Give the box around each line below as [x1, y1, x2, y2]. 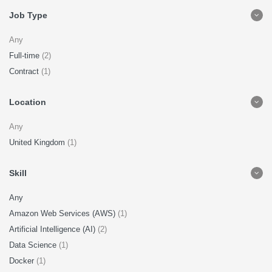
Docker [9, 256, 36, 265]
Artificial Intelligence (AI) [9, 225, 98, 234]
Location [9, 97, 46, 107]
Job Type [9, 10, 47, 20]
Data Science [9, 240, 59, 250]
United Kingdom [9, 138, 67, 147]
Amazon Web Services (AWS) [9, 209, 118, 218]
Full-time [9, 51, 42, 60]
